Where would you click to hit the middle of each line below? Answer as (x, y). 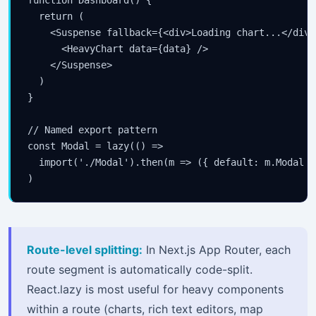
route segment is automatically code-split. (140, 270)
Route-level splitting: (85, 250)
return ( (56, 17)
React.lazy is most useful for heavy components (156, 290)
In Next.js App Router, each (217, 250)
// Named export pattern (92, 130)
